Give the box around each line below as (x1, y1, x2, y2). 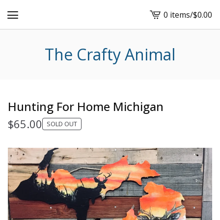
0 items (164, 9, 190, 20)
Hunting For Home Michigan (8, 98, 164, 114)
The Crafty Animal (45, 44, 175, 65)
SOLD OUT (47, 119, 77, 128)
